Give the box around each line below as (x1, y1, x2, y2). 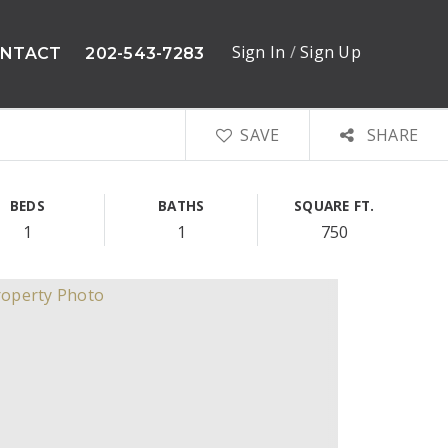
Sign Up (300, 40, 361, 63)
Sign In (231, 40, 290, 63)
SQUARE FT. (294, 196, 375, 215)
